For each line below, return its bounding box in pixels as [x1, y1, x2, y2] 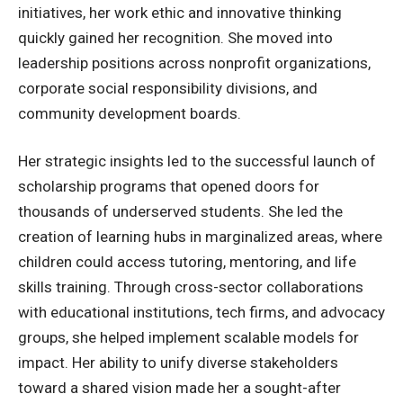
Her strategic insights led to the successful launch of [18, 152, 376, 171]
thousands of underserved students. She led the [18, 202, 343, 221]
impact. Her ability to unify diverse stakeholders [18, 354, 338, 372]
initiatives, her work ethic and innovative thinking [18, 3, 342, 22]
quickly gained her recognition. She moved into [18, 28, 333, 47]
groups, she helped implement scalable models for [18, 328, 359, 347]
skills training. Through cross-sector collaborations [18, 278, 363, 297]
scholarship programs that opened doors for [18, 177, 319, 196]
